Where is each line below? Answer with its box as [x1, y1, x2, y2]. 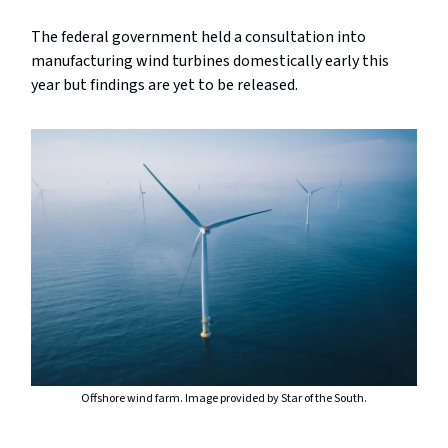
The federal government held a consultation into [31, 25, 366, 48]
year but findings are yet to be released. [31, 73, 298, 96]
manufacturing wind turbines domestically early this [31, 49, 389, 72]
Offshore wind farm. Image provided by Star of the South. [81, 389, 367, 407]
